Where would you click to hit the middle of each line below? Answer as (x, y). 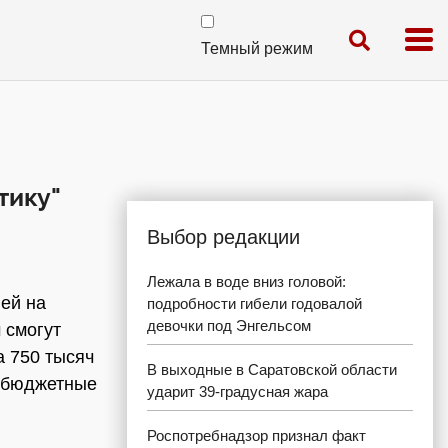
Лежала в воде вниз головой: (246, 281)
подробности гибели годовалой (254, 303)
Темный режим (257, 48)
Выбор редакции (223, 237)
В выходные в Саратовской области (272, 369)
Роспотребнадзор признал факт (256, 435)
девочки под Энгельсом (229, 325)
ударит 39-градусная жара (237, 391)
